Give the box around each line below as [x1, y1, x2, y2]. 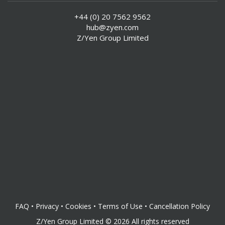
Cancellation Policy [149, 201, 210, 211]
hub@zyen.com [86, 22, 139, 32]
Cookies [65, 201, 91, 211]
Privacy [36, 201, 59, 211]
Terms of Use [98, 201, 143, 211]
